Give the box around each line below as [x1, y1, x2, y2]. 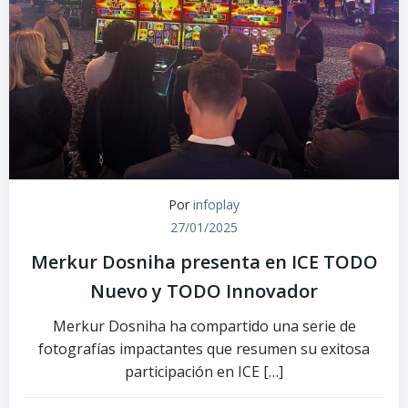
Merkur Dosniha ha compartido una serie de [52, 316, 356, 336]
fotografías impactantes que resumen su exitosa [38, 339, 370, 359]
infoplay [193, 196, 240, 213]
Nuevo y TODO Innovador [90, 279, 318, 303]
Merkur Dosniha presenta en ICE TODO [30, 250, 378, 274]
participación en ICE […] [125, 362, 283, 382]
